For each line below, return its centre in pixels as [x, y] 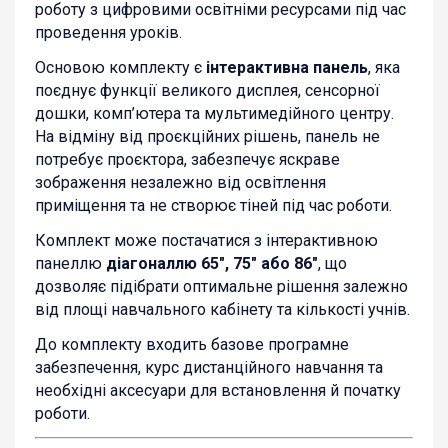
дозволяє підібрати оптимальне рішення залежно [221, 286]
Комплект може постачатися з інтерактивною [206, 240]
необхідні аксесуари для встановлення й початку [218, 390]
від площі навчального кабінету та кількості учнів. [222, 309]
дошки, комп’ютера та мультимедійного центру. [214, 113]
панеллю [70, 263]
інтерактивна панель [287, 67]
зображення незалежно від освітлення [180, 182]
